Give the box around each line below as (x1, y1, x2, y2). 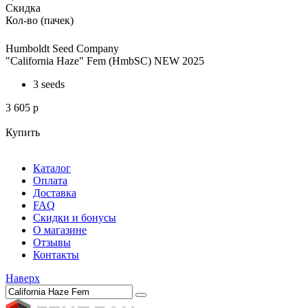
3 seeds (33, 78, 65, 90)
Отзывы (33, 236, 71, 248)
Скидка (5, 2, 41, 14)
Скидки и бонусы (33, 212, 116, 223)
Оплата (33, 175, 67, 186)
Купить (5, 126, 40, 138)
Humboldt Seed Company (5, 43, 119, 54)
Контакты (33, 249, 79, 261)
